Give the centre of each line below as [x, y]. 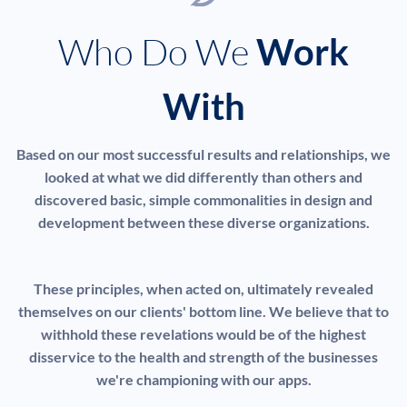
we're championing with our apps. [203, 379]
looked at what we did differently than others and [203, 176]
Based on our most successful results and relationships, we [203, 154]
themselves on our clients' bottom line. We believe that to [203, 311]
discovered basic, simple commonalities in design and [203, 199]
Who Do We [157, 51]
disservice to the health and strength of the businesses [203, 356]
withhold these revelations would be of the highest [203, 333]
